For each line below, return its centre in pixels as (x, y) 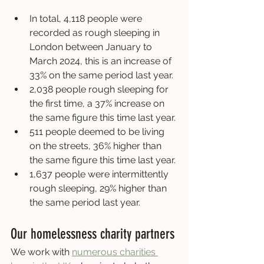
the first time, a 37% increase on (98, 103)
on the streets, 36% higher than (97, 146)
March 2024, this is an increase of (102, 61)
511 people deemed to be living (98, 131)
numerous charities (115, 252)
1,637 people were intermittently (100, 174)
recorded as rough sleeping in (96, 32)
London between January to (92, 47)
